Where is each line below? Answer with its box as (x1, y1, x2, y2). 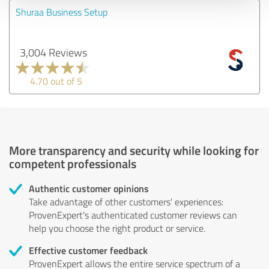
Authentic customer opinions (29, 181, 149, 195)
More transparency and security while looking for (9, 141, 259, 159)
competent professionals (9, 154, 136, 172)
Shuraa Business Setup (16, 5, 107, 19)
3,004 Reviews (19, 44, 87, 59)
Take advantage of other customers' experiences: (29, 195, 223, 208)
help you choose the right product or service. (29, 221, 205, 235)
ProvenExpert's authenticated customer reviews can (29, 208, 237, 222)
